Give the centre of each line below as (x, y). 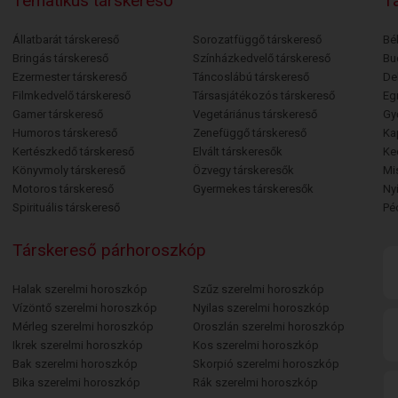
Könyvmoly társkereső (68, 170)
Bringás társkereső (60, 58)
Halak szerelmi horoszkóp (80, 289)
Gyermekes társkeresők (253, 189)
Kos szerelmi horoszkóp (255, 345)
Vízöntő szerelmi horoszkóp (84, 308)
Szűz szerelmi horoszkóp (258, 289)
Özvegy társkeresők (243, 170)
